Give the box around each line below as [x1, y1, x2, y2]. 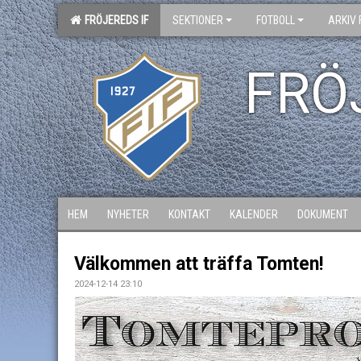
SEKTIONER [172, 14, 223, 27]
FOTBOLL [256, 14, 295, 27]
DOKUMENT [297, 208, 348, 221]
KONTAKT [168, 208, 210, 221]
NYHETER [107, 208, 149, 221]
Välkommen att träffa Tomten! [74, 253, 323, 275]
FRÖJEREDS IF [80, 14, 148, 27]
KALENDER [230, 208, 278, 221]
